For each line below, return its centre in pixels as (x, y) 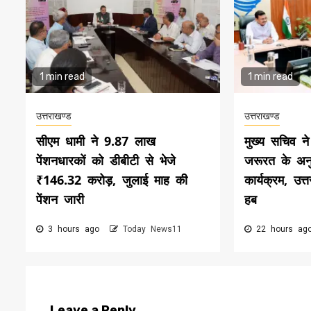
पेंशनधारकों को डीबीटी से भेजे (106, 161)
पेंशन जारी (60, 200)
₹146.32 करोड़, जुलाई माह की (112, 180)
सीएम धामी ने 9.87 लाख (96, 141)
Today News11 (152, 229)
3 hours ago (74, 229)
